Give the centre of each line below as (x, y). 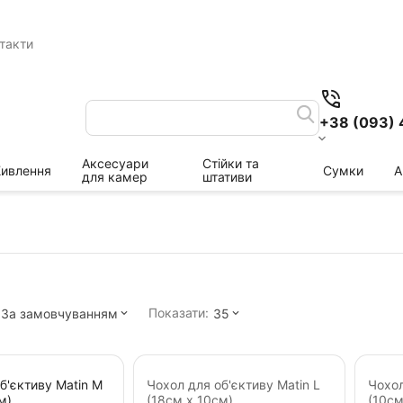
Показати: (179, 313)
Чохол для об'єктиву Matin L (233, 385)
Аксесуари (115, 163)
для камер (115, 177)
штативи (227, 177)
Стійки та (231, 163)
